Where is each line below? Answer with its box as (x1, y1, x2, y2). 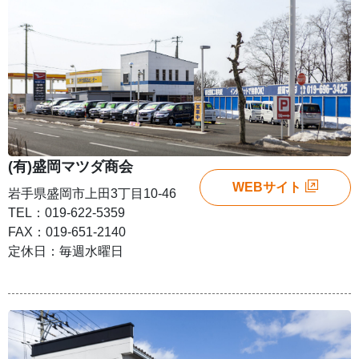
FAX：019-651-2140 (8, 224, 126, 239)
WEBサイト (232, 179, 301, 194)
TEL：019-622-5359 (8, 205, 125, 220)
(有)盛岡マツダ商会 (8, 158, 133, 175)
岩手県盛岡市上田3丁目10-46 (8, 186, 176, 200)
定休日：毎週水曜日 (8, 244, 123, 258)
